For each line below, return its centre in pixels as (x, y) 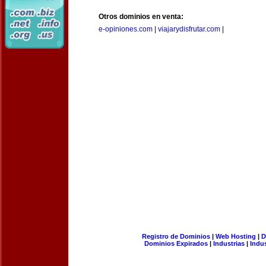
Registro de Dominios (176, 236)
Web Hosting (235, 236)
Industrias (229, 243)
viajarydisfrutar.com (189, 29)
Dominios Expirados (176, 243)
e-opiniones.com (126, 29)
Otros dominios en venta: (141, 17)
